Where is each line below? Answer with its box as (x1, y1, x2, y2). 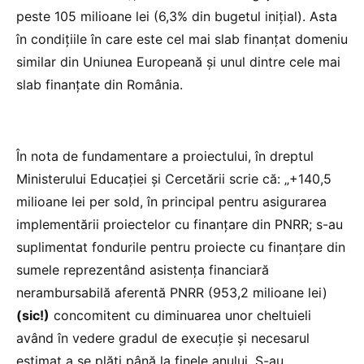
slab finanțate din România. (16, 76, 183, 93)
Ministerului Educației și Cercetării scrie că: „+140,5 (16, 170, 331, 187)
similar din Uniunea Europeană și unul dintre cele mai (16, 53, 340, 70)
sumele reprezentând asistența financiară (16, 261, 269, 278)
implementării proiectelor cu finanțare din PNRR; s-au (16, 215, 343, 232)
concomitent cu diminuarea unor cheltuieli (50, 306, 311, 323)
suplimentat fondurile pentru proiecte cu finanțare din (16, 238, 345, 255)
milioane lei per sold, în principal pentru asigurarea (16, 193, 327, 210)
